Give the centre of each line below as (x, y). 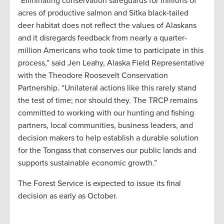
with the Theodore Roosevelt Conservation (93, 76)
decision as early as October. (68, 196)
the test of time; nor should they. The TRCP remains (108, 101)
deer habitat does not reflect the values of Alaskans (107, 26)
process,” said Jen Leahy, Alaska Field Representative (111, 63)
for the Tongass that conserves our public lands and (107, 151)
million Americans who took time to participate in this (111, 51)
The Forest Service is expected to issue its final (99, 184)
